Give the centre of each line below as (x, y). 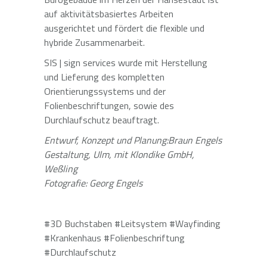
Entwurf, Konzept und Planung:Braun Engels (133, 140)
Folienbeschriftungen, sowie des (109, 105)
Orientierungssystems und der (105, 91)
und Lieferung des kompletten (104, 77)
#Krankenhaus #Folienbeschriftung (114, 238)
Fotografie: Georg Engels (93, 183)
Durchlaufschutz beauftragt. (102, 120)
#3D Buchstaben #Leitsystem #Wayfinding (132, 223)
